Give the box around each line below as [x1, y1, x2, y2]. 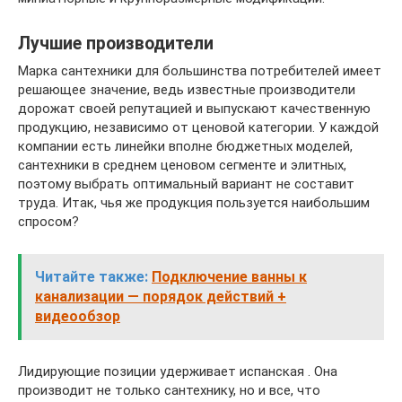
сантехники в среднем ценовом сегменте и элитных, [18, 156, 346, 173]
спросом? [18, 213, 79, 230]
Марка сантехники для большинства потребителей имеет [18, 62, 381, 79]
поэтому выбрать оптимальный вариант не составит [18, 175, 354, 192]
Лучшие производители [18, 32, 214, 54]
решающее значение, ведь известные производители [18, 81, 355, 98]
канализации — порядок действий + [35, 287, 286, 305]
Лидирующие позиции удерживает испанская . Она [18, 363, 337, 380]
